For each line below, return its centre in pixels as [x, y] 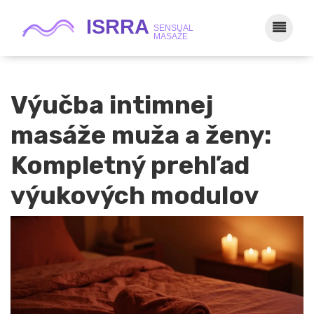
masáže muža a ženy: [141, 135]
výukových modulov [135, 195]
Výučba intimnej [112, 105]
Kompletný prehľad [130, 165]
